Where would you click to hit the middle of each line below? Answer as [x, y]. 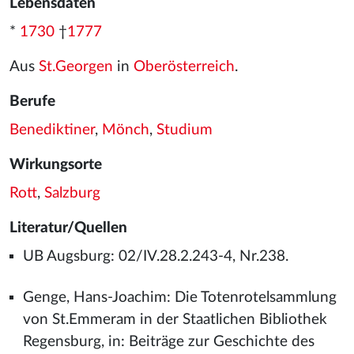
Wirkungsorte [56, 165]
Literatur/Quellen [68, 228]
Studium [185, 130]
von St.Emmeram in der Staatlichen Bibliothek [175, 320]
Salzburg [72, 193]
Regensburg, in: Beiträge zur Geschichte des [168, 342]
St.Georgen [76, 67]
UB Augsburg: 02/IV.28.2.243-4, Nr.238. [155, 256]
